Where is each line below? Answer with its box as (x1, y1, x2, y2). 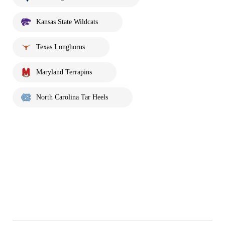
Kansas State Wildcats (36, 18, 98, 26)
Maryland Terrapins (36, 68, 92, 76)
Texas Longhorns (36, 43, 85, 51)
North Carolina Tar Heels (36, 93, 108, 101)
